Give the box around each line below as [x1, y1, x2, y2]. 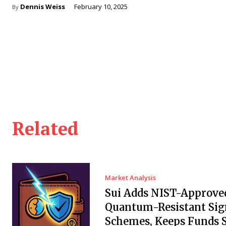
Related [12, 116, 79, 140]
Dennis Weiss [20, 2, 65, 11]
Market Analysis [104, 173, 156, 182]
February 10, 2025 [74, 2, 128, 11]
